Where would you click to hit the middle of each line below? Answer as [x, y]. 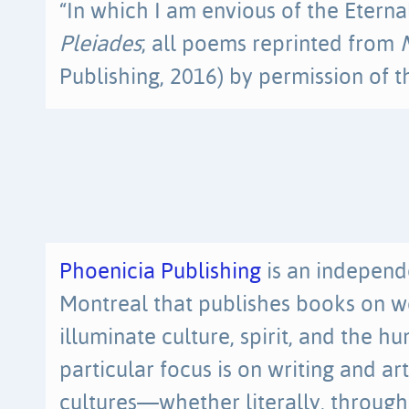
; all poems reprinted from [271, 45]
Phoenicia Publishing [160, 272]
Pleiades [100, 45]
